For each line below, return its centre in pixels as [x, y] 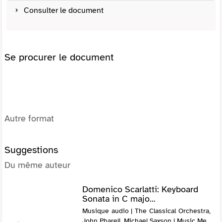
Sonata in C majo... [119, 198]
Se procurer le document [59, 57]
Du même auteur [37, 165]
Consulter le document [64, 10]
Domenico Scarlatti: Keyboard [140, 189]
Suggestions [31, 150]
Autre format [29, 118]
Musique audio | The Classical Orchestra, [146, 211]
